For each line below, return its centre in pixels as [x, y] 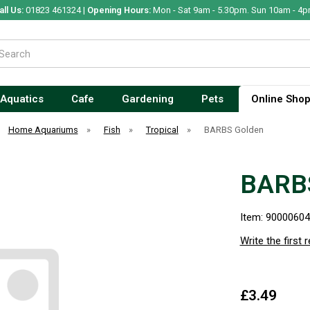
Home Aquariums [43, 130]
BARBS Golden [234, 130]
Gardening [147, 99]
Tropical [162, 130]
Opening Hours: [119, 10]
